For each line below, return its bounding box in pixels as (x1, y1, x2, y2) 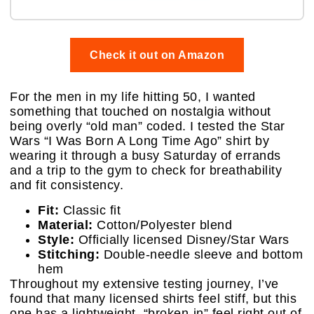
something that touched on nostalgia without (10, 104, 271, 119)
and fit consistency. (10, 178, 123, 193)
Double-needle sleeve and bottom (100, 247, 303, 261)
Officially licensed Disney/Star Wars (74, 232, 289, 247)
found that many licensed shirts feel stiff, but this (10, 291, 296, 306)
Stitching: (38, 247, 100, 261)
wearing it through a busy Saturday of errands (10, 149, 281, 163)
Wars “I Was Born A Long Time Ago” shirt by (10, 134, 269, 149)
